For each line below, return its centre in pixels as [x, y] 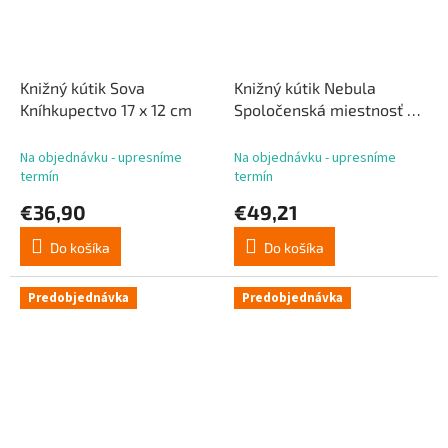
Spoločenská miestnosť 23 [329, 110]
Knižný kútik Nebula [305, 88]
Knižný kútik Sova [82, 88]
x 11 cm [259, 132]
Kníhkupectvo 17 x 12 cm [106, 110]
